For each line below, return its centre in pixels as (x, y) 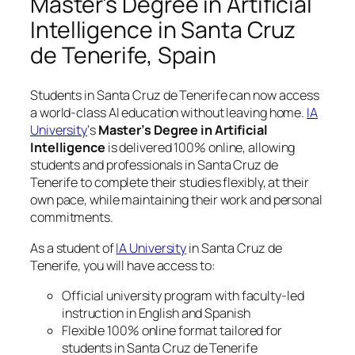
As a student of (73, 248)
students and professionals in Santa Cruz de (154, 165)
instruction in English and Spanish (156, 313)
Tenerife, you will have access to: (123, 265)
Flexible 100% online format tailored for (172, 330)
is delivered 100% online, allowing (200, 148)
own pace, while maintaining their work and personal (176, 200)
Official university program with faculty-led (183, 295)
